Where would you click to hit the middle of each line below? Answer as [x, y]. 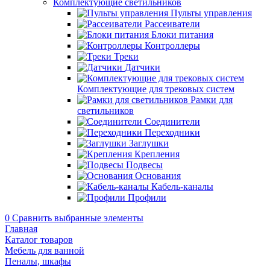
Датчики [143, 67]
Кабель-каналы [182, 187]
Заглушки [149, 143]
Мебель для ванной [45, 250]
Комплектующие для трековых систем [156, 89]
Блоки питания [182, 35]
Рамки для [212, 100]
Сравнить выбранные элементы [78, 218]
